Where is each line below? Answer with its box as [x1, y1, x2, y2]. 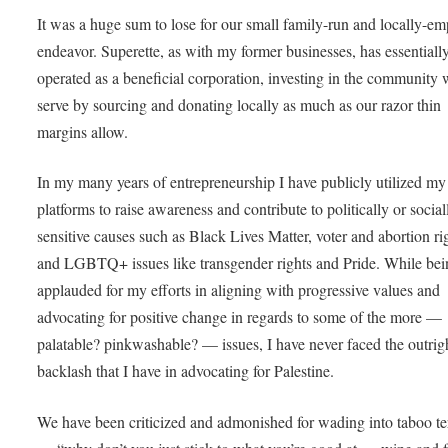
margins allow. [37, 120, 134, 142]
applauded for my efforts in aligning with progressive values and [37, 279, 441, 301]
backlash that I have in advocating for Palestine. [37, 360, 340, 382]
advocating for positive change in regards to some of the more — [37, 306, 443, 328]
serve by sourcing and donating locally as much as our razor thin [37, 93, 442, 115]
